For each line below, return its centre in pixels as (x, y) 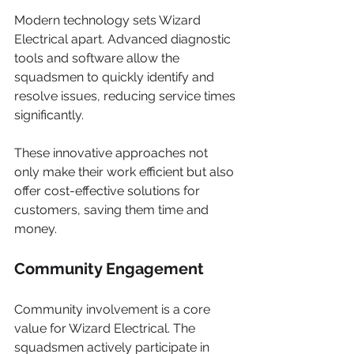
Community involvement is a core (114, 309)
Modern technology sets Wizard (109, 20)
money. (36, 229)
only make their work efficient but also (126, 172)
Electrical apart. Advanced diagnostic (124, 39)
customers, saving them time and (113, 210)
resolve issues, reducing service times (126, 96)
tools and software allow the (98, 58)
